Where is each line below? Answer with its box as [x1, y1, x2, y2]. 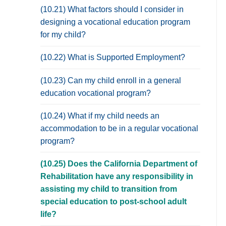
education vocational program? [40, 88, 151, 97]
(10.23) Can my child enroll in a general [40, 76, 181, 85]
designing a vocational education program [40, 18, 190, 27]
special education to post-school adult [40, 197, 187, 206]
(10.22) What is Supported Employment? [40, 53, 185, 62]
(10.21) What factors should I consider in [40, 5, 184, 14]
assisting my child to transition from [40, 184, 177, 193]
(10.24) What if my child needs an [40, 111, 159, 120]
